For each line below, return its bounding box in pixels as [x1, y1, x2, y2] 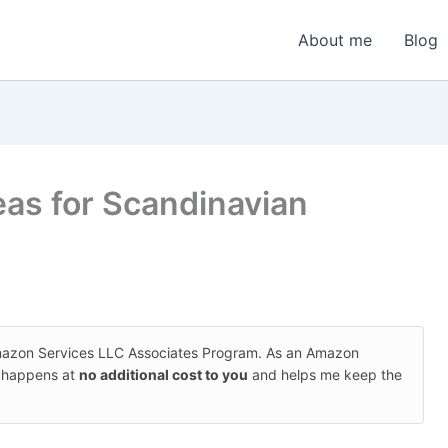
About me [298, 30, 372, 50]
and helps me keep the [248, 366, 402, 383]
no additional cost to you [79, 366, 248, 383]
